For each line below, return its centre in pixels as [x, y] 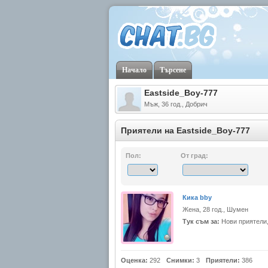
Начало [134, 70]
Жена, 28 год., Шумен [215, 209]
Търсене [173, 70]
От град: [194, 156]
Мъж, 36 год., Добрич [176, 104]
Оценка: [134, 260]
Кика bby [197, 197]
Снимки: [180, 260]
